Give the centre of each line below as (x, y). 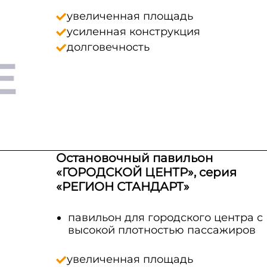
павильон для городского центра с (165, 218)
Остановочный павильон (134, 158)
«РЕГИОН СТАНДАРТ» (122, 187)
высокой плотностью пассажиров (162, 230)
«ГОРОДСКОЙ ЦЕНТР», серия (146, 172)
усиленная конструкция (133, 32)
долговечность (108, 47)
